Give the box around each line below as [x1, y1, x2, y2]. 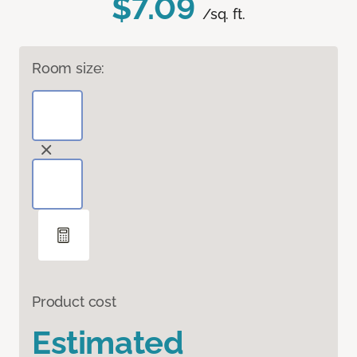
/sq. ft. [202, 5, 245, 22]
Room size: [32, 59, 105, 76]
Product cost [32, 292, 116, 310]
